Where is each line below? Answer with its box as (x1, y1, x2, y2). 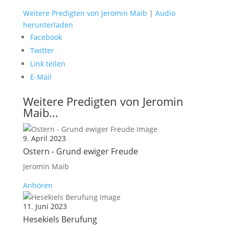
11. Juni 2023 (22, 201, 67, 211)
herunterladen (22, 20, 73, 30)
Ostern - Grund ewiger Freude (22, 146, 138, 157)
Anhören (22, 180, 53, 190)
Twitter (30, 45, 54, 55)
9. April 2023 (22, 133, 66, 143)
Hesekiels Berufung (22, 214, 97, 225)
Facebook (30, 32, 62, 42)
